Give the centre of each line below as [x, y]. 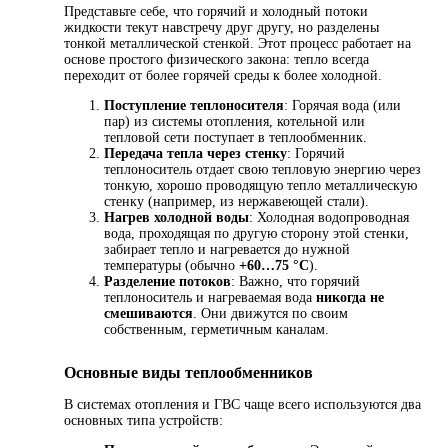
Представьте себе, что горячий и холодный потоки [216, 11]
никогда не [350, 297]
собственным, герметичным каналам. [216, 329]
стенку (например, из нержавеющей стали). [236, 201]
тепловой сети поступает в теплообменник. [235, 137]
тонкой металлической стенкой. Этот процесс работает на [237, 43]
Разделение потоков [167, 281]
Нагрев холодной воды [176, 217]
